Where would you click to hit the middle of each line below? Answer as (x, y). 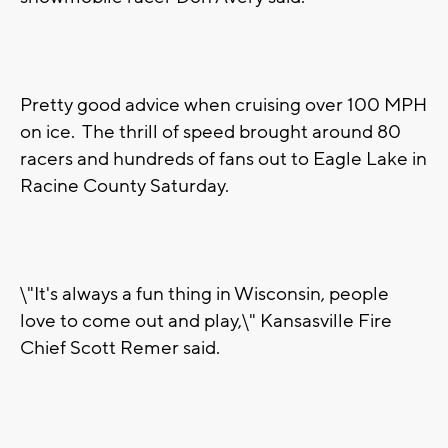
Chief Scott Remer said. (120, 348)
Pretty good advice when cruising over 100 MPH (223, 105)
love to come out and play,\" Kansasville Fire (206, 321)
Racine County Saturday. (124, 186)
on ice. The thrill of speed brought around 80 (210, 132)
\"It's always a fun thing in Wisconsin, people (204, 294)
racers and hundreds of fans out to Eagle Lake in (223, 159)
